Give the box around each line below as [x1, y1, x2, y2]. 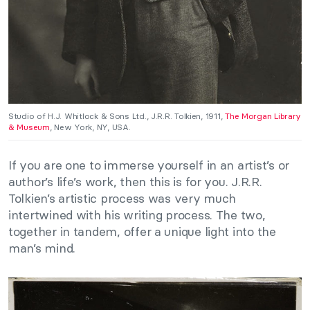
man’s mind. [8, 240, 76, 257]
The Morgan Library [225, 111, 302, 122]
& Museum [8, 122, 50, 133]
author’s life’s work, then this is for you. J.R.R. [8, 174, 262, 190]
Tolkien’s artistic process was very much [8, 190, 237, 207]
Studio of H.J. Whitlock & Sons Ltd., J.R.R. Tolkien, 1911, [8, 111, 226, 122]
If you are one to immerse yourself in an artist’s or [8, 157, 289, 174]
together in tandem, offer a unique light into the [8, 224, 276, 240]
